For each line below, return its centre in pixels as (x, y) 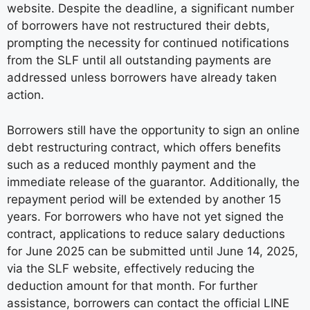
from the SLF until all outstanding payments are (139, 61)
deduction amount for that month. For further (132, 285)
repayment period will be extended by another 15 (144, 199)
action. (26, 95)
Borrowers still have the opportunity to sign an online (153, 130)
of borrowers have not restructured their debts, (138, 26)
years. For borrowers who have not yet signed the (145, 216)
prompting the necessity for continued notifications (148, 43)
